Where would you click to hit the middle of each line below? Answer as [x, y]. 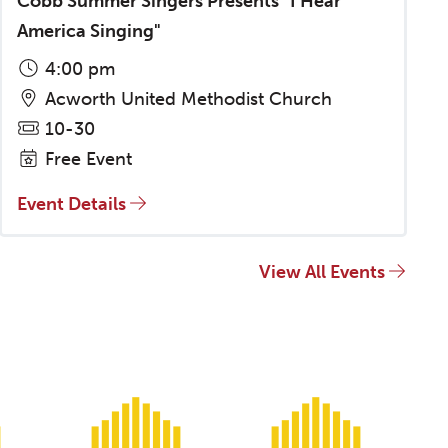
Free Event [85, 159]
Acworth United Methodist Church [185, 99]
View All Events [324, 272]
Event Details [74, 204]
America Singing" [89, 31]
